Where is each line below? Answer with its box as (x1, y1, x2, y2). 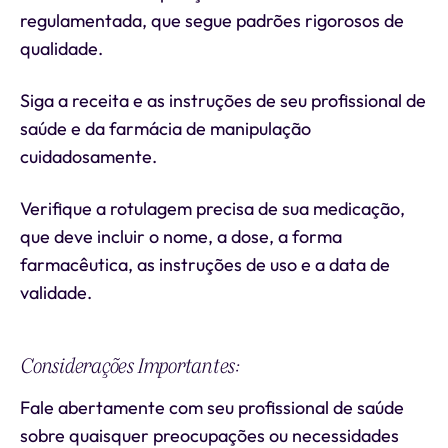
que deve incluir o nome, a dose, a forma (20, 225, 342, 248)
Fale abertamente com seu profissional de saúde (20, 396, 404, 419)
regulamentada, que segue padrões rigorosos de (20, 9, 404, 32)
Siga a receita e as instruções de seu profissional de (20, 89, 426, 112)
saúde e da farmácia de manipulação (20, 117, 311, 140)
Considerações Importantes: (20, 351, 241, 381)
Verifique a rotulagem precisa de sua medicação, (20, 197, 405, 220)
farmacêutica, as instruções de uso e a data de (20, 253, 390, 276)
